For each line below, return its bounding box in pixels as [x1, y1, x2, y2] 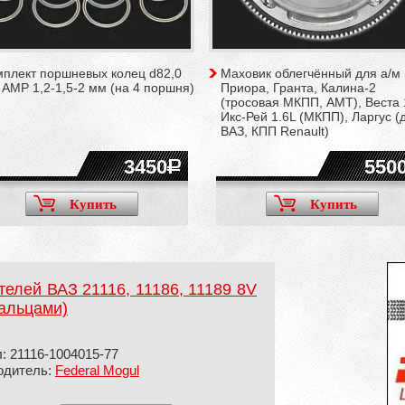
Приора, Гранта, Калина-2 [221, 80, 376, 95]
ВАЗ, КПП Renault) [221, 124, 329, 138]
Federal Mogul [55, 363, 139, 378]
